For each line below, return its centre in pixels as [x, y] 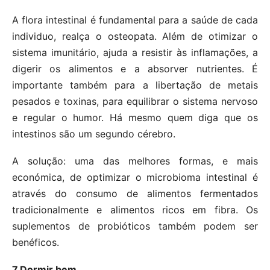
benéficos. [36, 242]
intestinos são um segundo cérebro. [94, 133]
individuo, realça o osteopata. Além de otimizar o [135, 36]
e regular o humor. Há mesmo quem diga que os [135, 117]
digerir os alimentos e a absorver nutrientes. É [135, 68]
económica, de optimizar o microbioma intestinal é [135, 177]
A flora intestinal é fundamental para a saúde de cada [135, 20]
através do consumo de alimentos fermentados [135, 193]
